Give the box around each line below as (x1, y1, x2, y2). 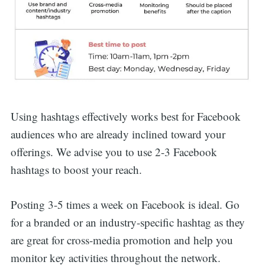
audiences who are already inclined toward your (10, 127, 225, 142)
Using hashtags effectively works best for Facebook (10, 109, 241, 124)
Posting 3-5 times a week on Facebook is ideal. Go (10, 196, 240, 212)
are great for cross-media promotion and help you (10, 232, 233, 247)
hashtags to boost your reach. (10, 162, 142, 177)
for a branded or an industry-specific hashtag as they (10, 214, 245, 230)
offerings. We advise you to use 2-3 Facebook (10, 144, 217, 160)
